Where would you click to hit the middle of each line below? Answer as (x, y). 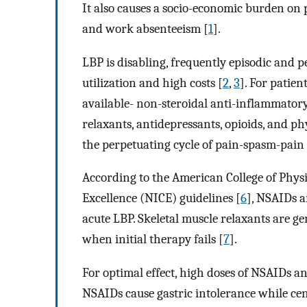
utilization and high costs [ (152, 83)
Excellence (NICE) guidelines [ (161, 198)
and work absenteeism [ (145, 29)
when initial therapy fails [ (153, 240)
